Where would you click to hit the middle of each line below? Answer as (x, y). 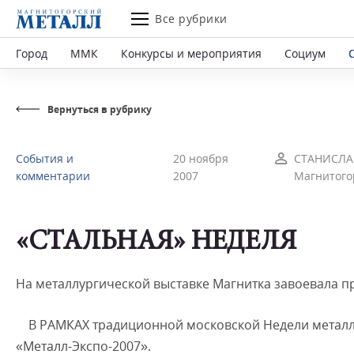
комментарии (53, 176)
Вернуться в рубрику (100, 109)
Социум (305, 53)
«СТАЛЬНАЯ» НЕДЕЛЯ (156, 243)
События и (45, 158)
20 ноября (201, 158)
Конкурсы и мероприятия (191, 53)
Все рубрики (191, 19)
